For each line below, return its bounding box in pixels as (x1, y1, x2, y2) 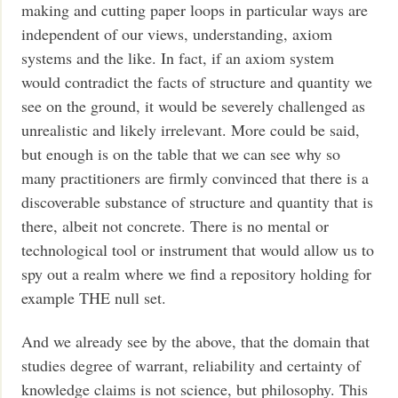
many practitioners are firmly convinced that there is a (21, 166, 370, 188)
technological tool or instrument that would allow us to (21, 238, 375, 260)
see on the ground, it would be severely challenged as (21, 94, 366, 116)
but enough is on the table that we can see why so (21, 142, 341, 164)
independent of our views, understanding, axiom (21, 22, 333, 44)
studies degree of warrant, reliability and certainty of (21, 354, 362, 377)
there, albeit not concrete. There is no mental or (21, 214, 330, 236)
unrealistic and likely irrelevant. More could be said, (21, 118, 361, 140)
